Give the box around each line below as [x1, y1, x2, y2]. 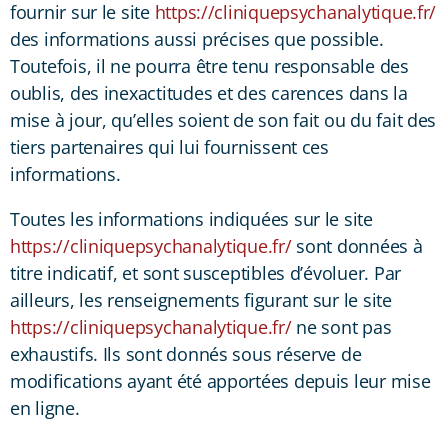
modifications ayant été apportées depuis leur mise [10, 368, 431, 393]
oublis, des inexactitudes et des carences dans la [10, 80, 408, 105]
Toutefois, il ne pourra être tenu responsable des [10, 53, 409, 78]
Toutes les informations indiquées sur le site [10, 206, 373, 231]
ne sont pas [291, 314, 392, 339]
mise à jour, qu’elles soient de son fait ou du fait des [10, 107, 437, 132]
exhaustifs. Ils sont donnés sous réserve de [10, 341, 362, 366]
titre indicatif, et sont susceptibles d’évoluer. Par [10, 260, 401, 285]
